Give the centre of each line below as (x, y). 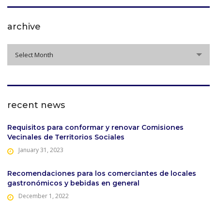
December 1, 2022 (44, 196)
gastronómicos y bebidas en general (73, 183)
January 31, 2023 (41, 150)
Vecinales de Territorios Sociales (66, 137)
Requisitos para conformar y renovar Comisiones (95, 127)
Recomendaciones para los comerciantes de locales (102, 173)
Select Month (34, 54)
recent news (36, 105)
